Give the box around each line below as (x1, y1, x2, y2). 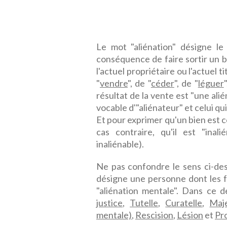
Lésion (177, 209, 203, 220)
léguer (198, 78, 224, 89)
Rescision (135, 209, 173, 220)
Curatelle (165, 197, 203, 208)
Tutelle (130, 197, 159, 208)
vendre (100, 78, 128, 89)
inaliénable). (96, 138, 144, 149)
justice (96, 197, 123, 208)
